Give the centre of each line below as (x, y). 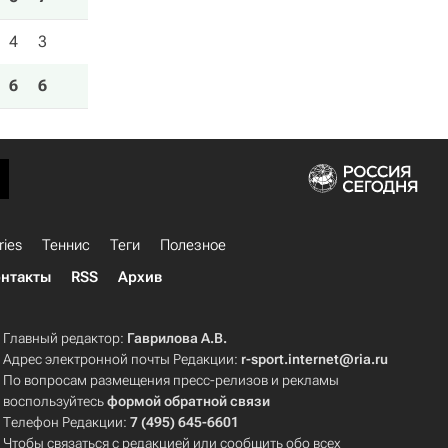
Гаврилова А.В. (177, 338)
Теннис (66, 245)
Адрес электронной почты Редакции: (122, 359)
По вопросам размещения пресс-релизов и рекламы (171, 380)
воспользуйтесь (55, 401)
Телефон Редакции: (67, 422)
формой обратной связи (189, 401)
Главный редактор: (65, 338)
